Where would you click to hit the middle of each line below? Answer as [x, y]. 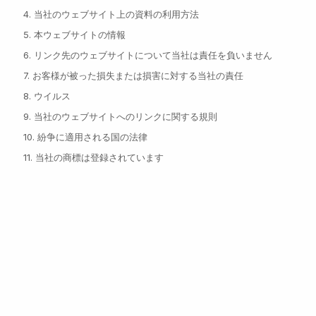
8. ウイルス [47, 96]
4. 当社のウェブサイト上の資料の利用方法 [111, 14]
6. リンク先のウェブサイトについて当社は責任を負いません [148, 55]
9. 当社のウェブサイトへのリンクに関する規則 [121, 116]
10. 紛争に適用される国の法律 [86, 137]
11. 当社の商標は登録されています [94, 157]
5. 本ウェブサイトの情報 [75, 35]
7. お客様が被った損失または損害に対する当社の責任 [134, 75]
